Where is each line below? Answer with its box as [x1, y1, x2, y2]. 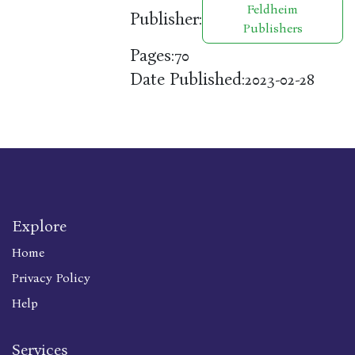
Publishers [242, 21, 303, 36]
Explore [12, 216, 67, 236]
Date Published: [130, 68, 246, 90]
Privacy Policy [12, 270, 90, 286]
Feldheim [247, 2, 299, 17]
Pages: [130, 44, 175, 66]
